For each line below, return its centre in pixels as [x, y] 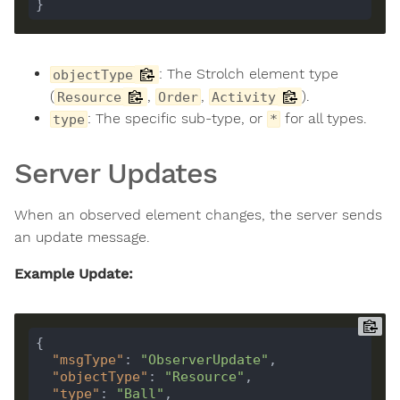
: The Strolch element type [249, 74]
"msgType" [87, 359]
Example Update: [74, 274]
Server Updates [116, 173]
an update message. [82, 237]
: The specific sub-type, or [177, 118]
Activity [244, 97]
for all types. [324, 118]
